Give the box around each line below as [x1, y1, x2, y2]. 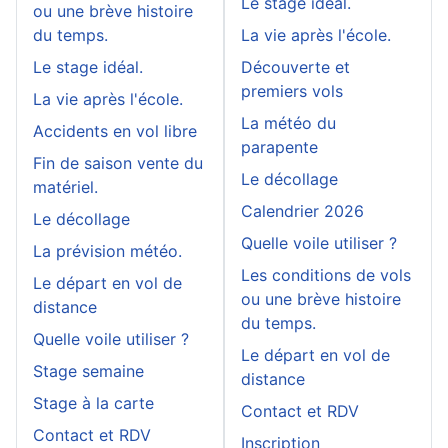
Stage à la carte [33, 393, 154, 413]
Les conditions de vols [241, 265, 411, 285]
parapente [241, 137, 318, 157]
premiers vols [241, 81, 343, 101]
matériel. [33, 177, 98, 197]
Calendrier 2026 [241, 201, 364, 221]
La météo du [241, 113, 336, 133]
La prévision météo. [33, 241, 182, 261]
